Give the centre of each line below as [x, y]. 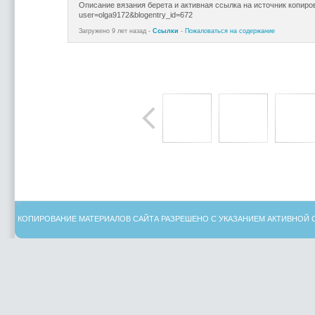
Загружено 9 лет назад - [115, 31]
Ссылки [165, 31]
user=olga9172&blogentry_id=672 [135, 15]
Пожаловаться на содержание [230, 31]
